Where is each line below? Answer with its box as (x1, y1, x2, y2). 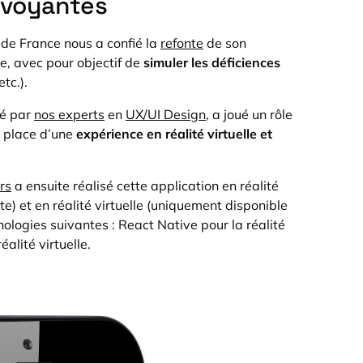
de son (203, 35, 246, 51)
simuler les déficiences (143, 54, 280, 70)
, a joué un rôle (206, 106, 293, 122)
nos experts (34, 106, 105, 122)
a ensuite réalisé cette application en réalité (11, 177, 279, 194)
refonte (160, 35, 203, 51)
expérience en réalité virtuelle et (76, 126, 272, 142)
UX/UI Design (126, 106, 206, 122)
